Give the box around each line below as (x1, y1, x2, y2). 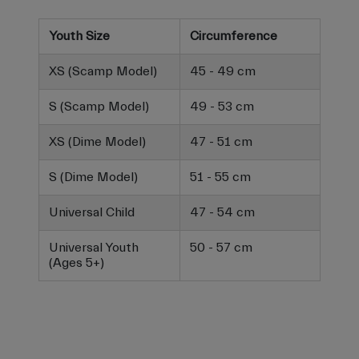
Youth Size (49, 29, 110, 44)
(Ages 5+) (49, 256, 104, 271)
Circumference (190, 29, 277, 44)
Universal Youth (49, 240, 139, 256)
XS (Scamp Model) (49, 64, 157, 79)
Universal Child (49, 205, 135, 220)
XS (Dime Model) (49, 135, 146, 150)
